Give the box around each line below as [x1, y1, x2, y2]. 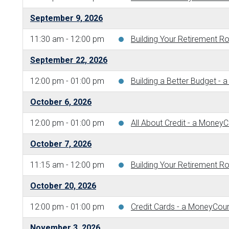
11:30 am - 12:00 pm [30, 34, 104, 44]
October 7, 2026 [30, 139, 91, 149]
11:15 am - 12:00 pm [30, 159, 104, 170]
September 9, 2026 [30, 13, 103, 23]
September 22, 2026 [30, 55, 107, 65]
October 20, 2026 [30, 180, 96, 191]
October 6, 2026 [30, 97, 91, 107]
